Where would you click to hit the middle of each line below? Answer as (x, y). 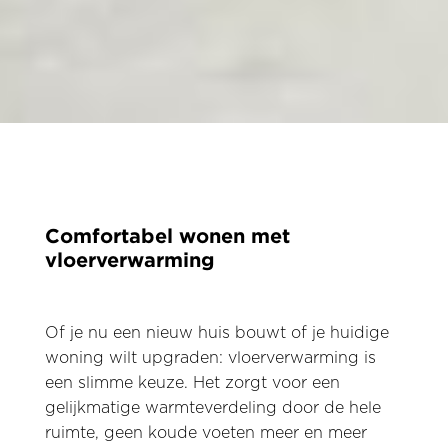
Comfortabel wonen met (167, 235)
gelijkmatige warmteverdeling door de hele (212, 408)
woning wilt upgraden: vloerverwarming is (210, 358)
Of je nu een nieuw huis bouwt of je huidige (216, 333)
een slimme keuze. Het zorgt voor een (192, 383)
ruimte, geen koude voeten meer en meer (205, 433)
